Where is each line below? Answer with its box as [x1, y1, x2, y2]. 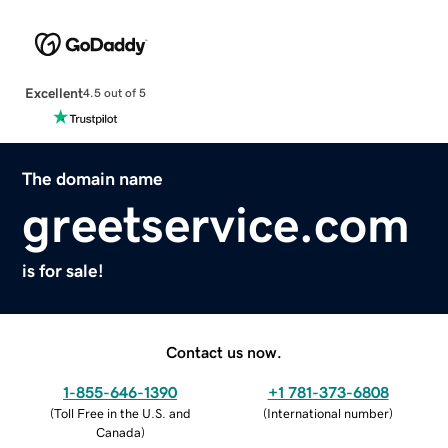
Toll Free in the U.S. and [53, 406, 191, 420]
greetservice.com [22, 199, 411, 250]
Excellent [24, 85, 83, 100]
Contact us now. [166, 343, 282, 360]
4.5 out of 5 [82, 87, 146, 100]
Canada [95, 425, 141, 439]
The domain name [22, 169, 164, 188]
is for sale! [22, 261, 105, 280]
